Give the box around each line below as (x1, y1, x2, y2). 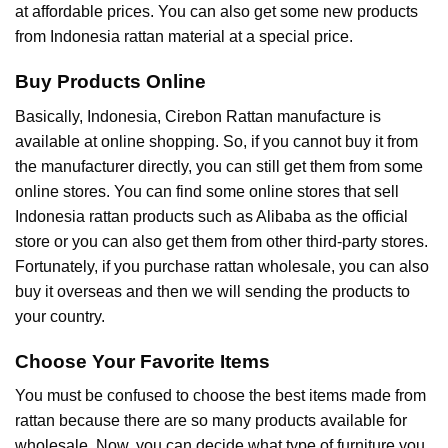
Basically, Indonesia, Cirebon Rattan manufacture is (15, 107, 381, 125)
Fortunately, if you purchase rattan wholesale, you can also (15, 257, 429, 275)
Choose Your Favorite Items (15, 350, 270, 372)
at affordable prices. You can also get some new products (15, 3, 418, 21)
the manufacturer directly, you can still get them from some (15, 157, 423, 175)
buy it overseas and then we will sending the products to (15, 282, 410, 300)
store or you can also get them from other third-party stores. (15, 232, 428, 250)
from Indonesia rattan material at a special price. (15, 28, 353, 46)
